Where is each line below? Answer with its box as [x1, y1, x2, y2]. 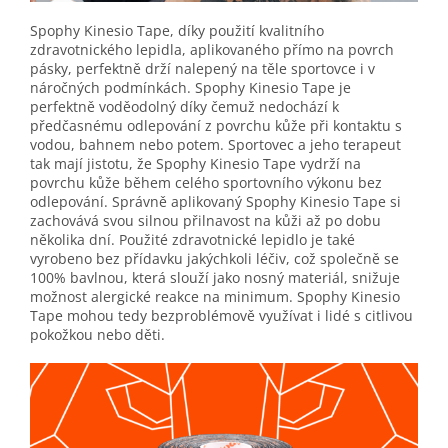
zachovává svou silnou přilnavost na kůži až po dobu [30, 210, 381, 230]
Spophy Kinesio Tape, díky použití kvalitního [30, 20, 324, 40]
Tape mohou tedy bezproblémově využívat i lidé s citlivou [30, 305, 413, 325]
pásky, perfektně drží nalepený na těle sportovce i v [30, 58, 375, 78]
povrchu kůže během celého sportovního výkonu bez [30, 172, 382, 192]
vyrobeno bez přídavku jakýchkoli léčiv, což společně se [30, 248, 399, 268]
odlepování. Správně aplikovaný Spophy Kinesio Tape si [30, 191, 401, 211]
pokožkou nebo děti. [30, 324, 165, 344]
